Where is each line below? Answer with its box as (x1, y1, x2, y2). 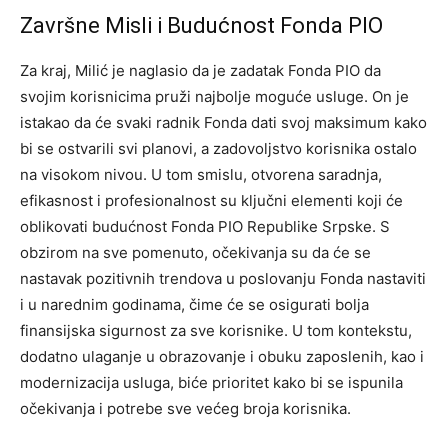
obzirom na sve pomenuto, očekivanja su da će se (20, 243, 371, 263)
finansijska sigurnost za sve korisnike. (20, 321, 292, 341)
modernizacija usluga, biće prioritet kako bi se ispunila (20, 373, 403, 393)
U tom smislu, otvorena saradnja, (151, 165, 382, 185)
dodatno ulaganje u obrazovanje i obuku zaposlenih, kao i (20, 347, 424, 367)
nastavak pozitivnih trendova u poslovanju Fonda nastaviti (20, 269, 426, 289)
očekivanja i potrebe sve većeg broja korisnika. (20, 399, 351, 419)
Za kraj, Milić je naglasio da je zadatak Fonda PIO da (20, 61, 381, 81)
